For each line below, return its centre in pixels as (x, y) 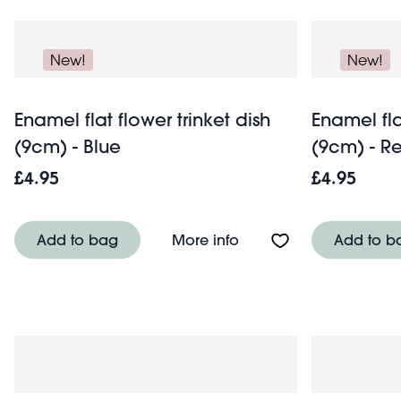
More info (205, 239)
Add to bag (77, 239)
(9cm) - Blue (68, 146)
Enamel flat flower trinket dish (142, 119)
